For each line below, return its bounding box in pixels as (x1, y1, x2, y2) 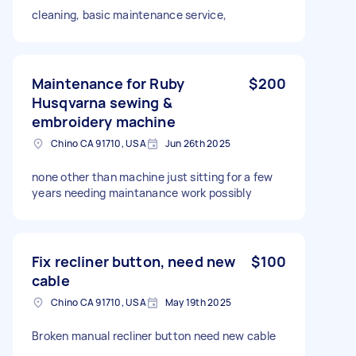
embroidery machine (32, 111, 176, 131)
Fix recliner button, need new (32, 251, 236, 271)
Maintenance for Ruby (32, 73, 184, 93)
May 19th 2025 (164, 295, 231, 309)
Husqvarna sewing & (32, 92, 172, 112)
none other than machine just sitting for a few (32, 168, 273, 184)
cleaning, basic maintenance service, (32, 6, 226, 22)
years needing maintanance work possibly (32, 184, 252, 200)
